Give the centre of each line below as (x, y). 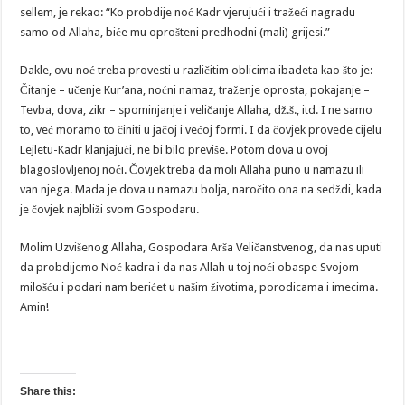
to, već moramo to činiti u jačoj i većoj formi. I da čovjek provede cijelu (201, 130)
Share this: (48, 392)
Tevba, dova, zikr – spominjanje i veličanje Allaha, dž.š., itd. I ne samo (197, 110)
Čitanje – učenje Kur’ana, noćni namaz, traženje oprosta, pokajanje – (195, 90)
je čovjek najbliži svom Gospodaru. (110, 210)
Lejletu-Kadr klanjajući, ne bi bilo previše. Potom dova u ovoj (174, 150)
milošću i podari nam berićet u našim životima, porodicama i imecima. (199, 287)
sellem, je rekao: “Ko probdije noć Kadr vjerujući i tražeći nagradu (188, 13)
